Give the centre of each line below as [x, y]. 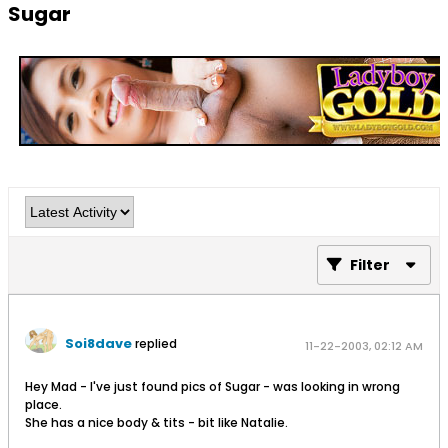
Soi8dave [98, 343]
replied [154, 343]
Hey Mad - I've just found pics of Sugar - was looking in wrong [212, 386]
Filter [370, 265]
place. [43, 404]
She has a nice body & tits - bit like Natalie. [156, 422]
